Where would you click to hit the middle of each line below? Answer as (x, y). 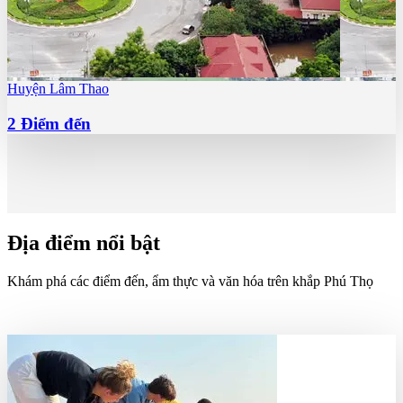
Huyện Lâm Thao (58, 89)
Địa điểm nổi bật (84, 243)
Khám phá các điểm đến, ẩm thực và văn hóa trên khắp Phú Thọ (190, 282)
